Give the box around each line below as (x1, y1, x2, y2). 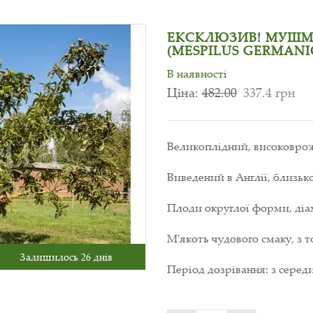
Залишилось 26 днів (19, 250, 112, 263)
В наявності (167, 66, 227, 81)
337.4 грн (242, 84, 296, 101)
